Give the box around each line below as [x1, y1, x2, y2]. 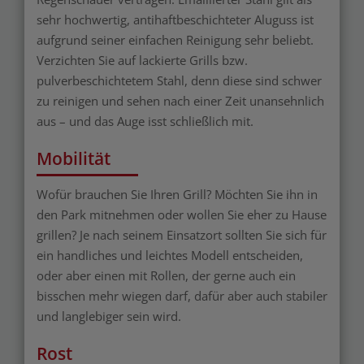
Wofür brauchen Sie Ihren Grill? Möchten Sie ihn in [37, 185, 318, 202]
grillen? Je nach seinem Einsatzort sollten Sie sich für [37, 226, 327, 243]
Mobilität [37, 146, 110, 170]
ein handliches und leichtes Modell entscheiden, [37, 246, 303, 263]
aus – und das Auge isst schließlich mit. [37, 112, 253, 129]
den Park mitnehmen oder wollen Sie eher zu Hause [37, 206, 327, 223]
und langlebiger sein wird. [37, 307, 181, 324]
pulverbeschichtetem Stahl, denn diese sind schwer [37, 71, 322, 89]
